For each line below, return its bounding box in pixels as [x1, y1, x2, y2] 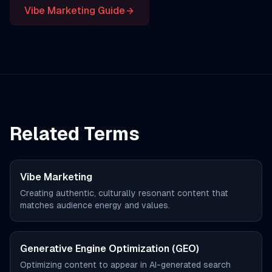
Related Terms [10, 123, 140, 144]
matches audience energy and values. [20, 200, 170, 210]
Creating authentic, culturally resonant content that [20, 188, 228, 198]
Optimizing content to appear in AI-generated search [20, 260, 231, 270]
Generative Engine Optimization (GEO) [20, 243, 199, 254]
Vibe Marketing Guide [24, 5, 125, 16]
